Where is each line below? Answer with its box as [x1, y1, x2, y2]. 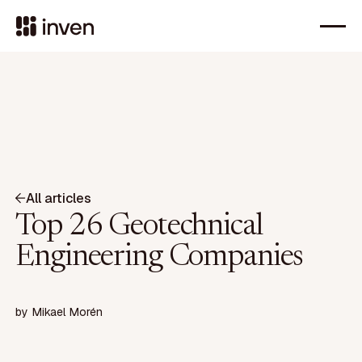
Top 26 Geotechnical [15, 211, 263, 242]
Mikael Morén [32, 305, 103, 320]
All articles [26, 189, 91, 207]
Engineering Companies [15, 242, 304, 273]
